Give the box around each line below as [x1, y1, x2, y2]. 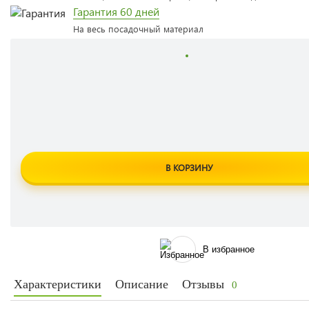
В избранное [202, 244, 255, 255]
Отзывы [182, 277, 228, 291]
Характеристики [14, 277, 101, 291]
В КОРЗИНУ [165, 161, 212, 173]
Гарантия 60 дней [73, 4, 159, 19]
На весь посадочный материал [73, 23, 203, 34]
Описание [115, 277, 168, 291]
